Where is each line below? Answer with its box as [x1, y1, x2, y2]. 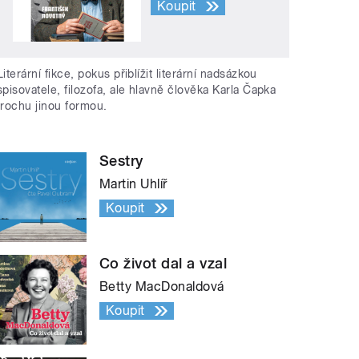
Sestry [99, 152, 143, 170]
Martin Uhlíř [99, 176, 167, 192]
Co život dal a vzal [99, 255, 228, 272]
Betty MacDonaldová [99, 279, 224, 295]
